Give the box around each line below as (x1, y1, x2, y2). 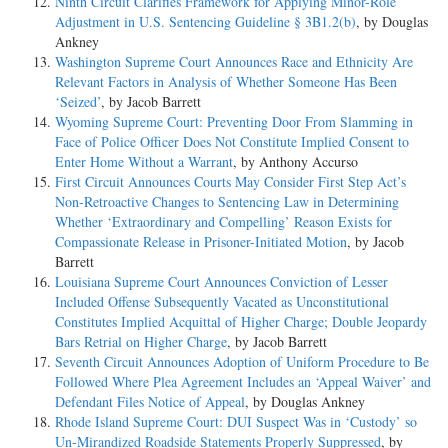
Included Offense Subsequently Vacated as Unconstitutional (55, 291, 389, 311)
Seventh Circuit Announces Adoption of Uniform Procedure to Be (55, 351, 429, 371)
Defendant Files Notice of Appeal (55, 391, 245, 411)
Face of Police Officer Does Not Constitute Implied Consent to (55, 131, 409, 151)
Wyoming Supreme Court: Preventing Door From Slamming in (55, 111, 413, 131)
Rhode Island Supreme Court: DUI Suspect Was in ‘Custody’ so (55, 411, 417, 431)
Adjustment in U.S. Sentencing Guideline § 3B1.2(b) (55, 11, 356, 31)
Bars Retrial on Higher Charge (55, 331, 227, 351)
